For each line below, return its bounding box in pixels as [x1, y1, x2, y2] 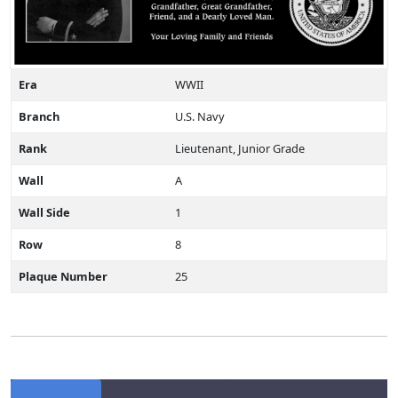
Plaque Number [19, 268, 107, 284]
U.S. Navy [175, 108, 225, 124]
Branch [19, 108, 60, 124]
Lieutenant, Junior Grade [175, 140, 305, 156]
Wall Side [19, 204, 70, 220]
